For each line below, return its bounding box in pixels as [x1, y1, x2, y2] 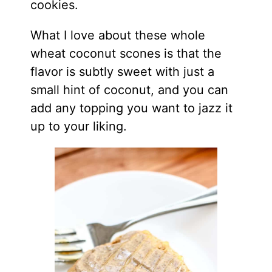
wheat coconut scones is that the [30, 46, 222, 61]
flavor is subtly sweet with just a [30, 64, 214, 79]
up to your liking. [30, 118, 127, 134]
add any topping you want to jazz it [30, 100, 233, 115]
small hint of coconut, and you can [30, 82, 228, 97]
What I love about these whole [30, 27, 205, 42]
